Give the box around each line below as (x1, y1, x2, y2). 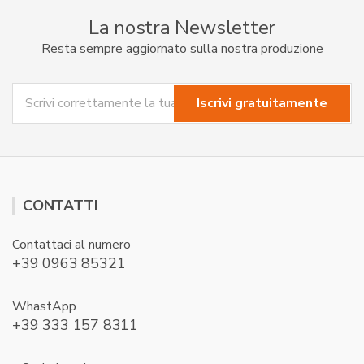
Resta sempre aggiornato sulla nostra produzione (41, 40, 323, 58)
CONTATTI (23, 196, 98, 215)
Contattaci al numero (12, 236, 131, 253)
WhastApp (12, 297, 76, 315)
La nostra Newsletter (88, 15, 276, 41)
